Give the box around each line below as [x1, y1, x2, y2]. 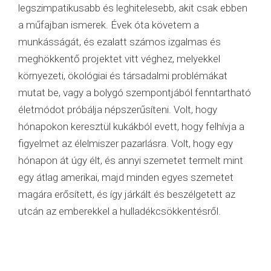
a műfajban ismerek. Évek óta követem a [18, 19, 199, 31]
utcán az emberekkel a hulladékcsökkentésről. [18, 205, 221, 218]
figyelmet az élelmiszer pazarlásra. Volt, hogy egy [18, 137, 233, 150]
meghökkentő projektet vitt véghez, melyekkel [18, 53, 220, 65]
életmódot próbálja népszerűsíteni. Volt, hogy [18, 103, 217, 116]
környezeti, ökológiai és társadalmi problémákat [18, 70, 227, 82]
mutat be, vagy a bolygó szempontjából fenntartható [18, 87, 251, 99]
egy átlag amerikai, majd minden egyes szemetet [18, 171, 233, 184]
